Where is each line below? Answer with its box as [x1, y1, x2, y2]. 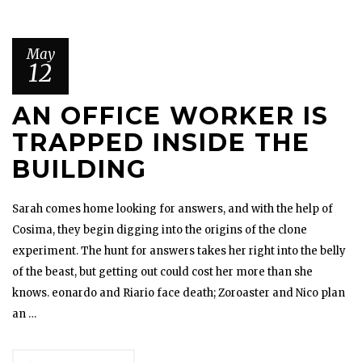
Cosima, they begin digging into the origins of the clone [12, 223, 307, 237]
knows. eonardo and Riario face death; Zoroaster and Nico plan [12, 286, 345, 300]
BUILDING [12, 154, 147, 184]
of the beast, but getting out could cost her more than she [12, 265, 313, 279]
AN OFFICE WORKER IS [12, 101, 329, 131]
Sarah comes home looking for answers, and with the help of [12, 202, 333, 216]
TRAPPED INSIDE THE [12, 128, 310, 158]
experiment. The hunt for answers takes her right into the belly [12, 244, 346, 258]
